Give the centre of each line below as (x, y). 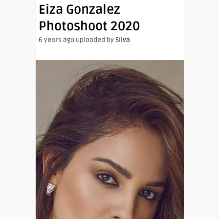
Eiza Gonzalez (79, 10)
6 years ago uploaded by (77, 40)
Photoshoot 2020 (89, 26)
